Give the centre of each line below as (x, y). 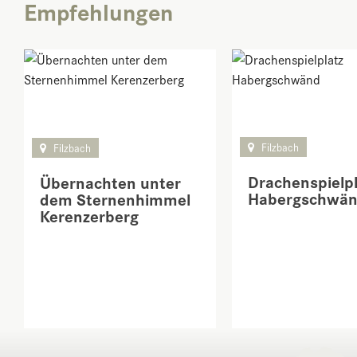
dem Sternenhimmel (115, 198)
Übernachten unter (110, 182)
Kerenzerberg (89, 215)
